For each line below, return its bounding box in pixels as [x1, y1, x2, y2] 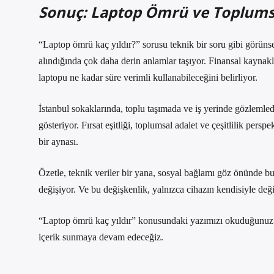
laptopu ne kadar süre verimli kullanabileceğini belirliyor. [39, 72, 257, 83]
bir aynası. [39, 136, 78, 147]
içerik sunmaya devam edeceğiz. [39, 232, 163, 242]
